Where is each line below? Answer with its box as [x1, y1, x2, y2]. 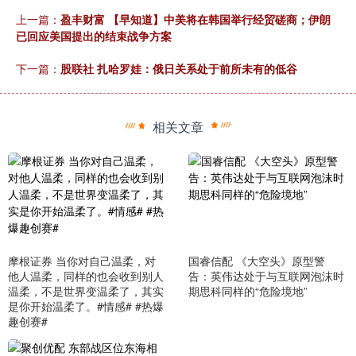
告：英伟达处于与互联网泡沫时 [188, 268, 344, 284]
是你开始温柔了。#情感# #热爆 [8, 298, 164, 315]
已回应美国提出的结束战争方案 [16, 28, 172, 44]
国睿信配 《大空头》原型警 [188, 253, 325, 269]
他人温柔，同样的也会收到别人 [8, 268, 164, 284]
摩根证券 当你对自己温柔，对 [8, 253, 156, 269]
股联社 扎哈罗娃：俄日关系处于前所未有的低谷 [60, 60, 297, 76]
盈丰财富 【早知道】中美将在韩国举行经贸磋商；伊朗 [60, 11, 331, 27]
